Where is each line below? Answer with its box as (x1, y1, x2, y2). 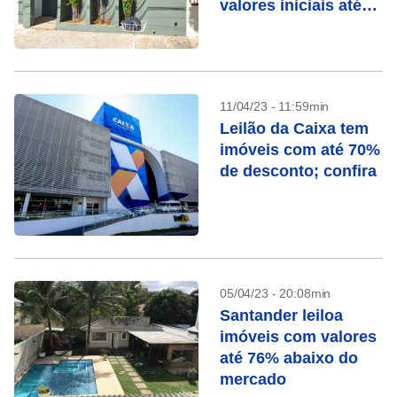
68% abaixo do (220, 18, 331, 35)
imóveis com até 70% (220, 141, 380, 159)
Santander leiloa (220, 307, 343, 324)
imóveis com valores (220, 328, 377, 346)
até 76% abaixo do (220, 349, 358, 367)
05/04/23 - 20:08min (220, 286, 331, 300)
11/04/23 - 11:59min (220, 99, 330, 113)
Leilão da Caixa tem (220, 120, 369, 137)
